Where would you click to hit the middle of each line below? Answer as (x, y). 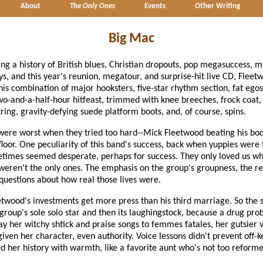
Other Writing (218, 6)
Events (155, 6)
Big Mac (131, 38)
